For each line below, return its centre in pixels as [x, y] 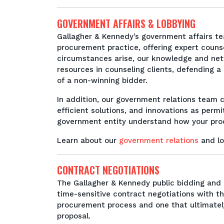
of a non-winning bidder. [102, 80]
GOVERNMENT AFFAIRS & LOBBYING [126, 23]
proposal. [75, 216]
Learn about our [88, 140]
